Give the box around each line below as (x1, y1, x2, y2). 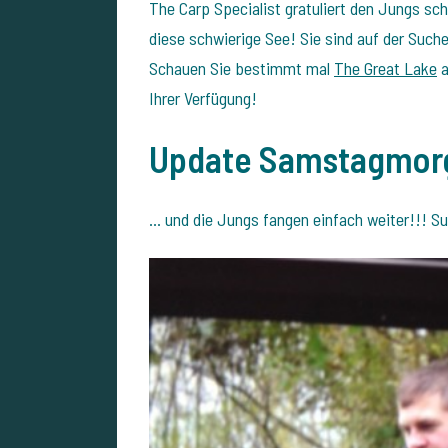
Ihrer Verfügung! (149, 87, 257, 110)
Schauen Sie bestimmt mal (149, 57, 334, 80)
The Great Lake (334, 57, 437, 80)
